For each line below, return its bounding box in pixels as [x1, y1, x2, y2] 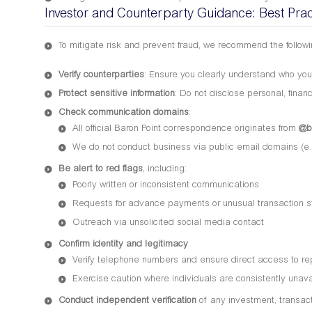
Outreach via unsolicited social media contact [72, 219, 264, 228]
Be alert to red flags [58, 165, 143, 175]
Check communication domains [58, 109, 189, 118]
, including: [143, 165, 187, 175]
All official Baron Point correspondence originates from [72, 125, 299, 134]
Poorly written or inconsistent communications [72, 181, 259, 191]
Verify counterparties [58, 71, 144, 81]
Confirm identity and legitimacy [58, 240, 188, 250]
